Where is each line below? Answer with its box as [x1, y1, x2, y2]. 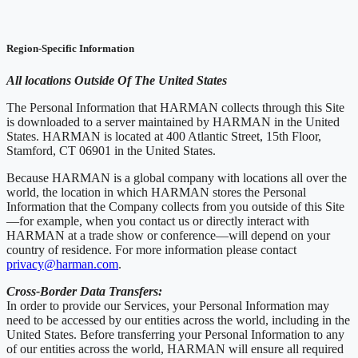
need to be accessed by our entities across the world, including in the [6, 312, 350, 327]
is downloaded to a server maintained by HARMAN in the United [6, 114, 340, 129]
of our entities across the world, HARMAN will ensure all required [6, 341, 344, 356]
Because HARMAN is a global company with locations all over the [6, 170, 347, 185]
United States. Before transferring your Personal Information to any [6, 327, 344, 341]
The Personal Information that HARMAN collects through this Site [6, 100, 344, 114]
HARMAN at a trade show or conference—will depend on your [6, 228, 330, 242]
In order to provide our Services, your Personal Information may [6, 298, 329, 312]
